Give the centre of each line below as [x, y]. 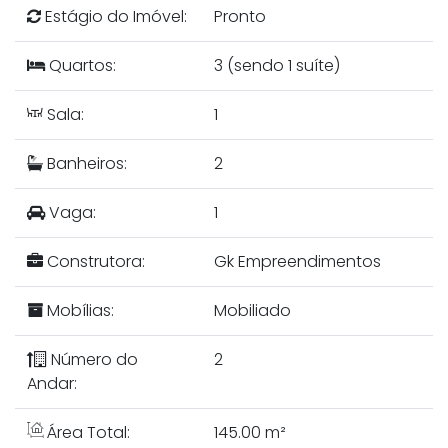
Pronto [240, 17]
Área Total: [86, 433]
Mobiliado [252, 311]
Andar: [52, 384]
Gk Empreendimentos [297, 262]
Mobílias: [78, 311]
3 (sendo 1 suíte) [277, 66]
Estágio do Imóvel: [114, 17]
